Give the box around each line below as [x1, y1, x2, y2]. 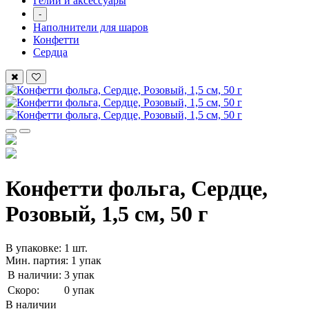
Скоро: [8, 283, 39, 296]
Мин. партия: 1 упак [6, 254, 101, 266]
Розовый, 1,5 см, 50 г [6, 201, 208, 227]
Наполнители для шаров [33, 21, 148, 33]
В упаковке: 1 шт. [6, 241, 88, 254]
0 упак [64, 283, 94, 296]
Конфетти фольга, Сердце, [6, 176, 268, 201]
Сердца [33, 46, 68, 58]
